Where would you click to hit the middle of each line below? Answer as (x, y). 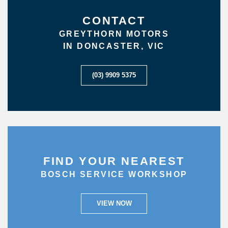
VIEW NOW (114, 203)
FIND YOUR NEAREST (114, 161)
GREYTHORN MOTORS (114, 34)
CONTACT (114, 21)
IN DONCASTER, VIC (114, 46)
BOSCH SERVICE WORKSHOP (114, 174)
